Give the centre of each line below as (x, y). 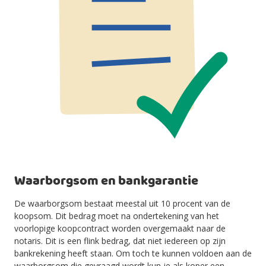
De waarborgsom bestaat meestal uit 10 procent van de (122, 203)
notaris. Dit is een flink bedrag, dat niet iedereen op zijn (120, 241)
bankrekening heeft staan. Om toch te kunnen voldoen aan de (133, 253)
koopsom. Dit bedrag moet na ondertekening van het (117, 216)
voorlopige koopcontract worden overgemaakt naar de (120, 228)
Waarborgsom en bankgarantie (106, 181)
